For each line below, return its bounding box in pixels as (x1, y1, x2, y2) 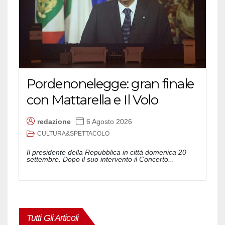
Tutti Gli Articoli (27, 212, 78, 223)
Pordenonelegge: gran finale (27, 75, 194, 92)
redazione (37, 118, 71, 126)
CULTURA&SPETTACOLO (37, 130, 109, 137)
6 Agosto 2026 (86, 118, 132, 126)
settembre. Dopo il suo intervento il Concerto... (27, 155, 174, 163)
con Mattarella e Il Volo (27, 91, 158, 108)
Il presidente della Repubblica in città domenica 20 (27, 148, 186, 156)
